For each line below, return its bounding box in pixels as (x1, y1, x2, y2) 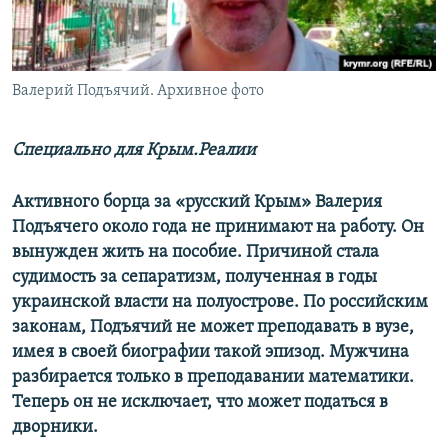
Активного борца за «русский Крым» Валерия (12, 193, 382, 213)
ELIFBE (36, 83, 74, 98)
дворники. (12, 418, 98, 438)
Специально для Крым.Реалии (12, 141, 256, 161)
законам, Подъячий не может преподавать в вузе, (12, 318, 414, 338)
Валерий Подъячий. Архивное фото (12, 83, 264, 100)
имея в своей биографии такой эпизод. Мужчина (12, 343, 409, 363)
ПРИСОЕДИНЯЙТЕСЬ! (18, 9, 144, 24)
